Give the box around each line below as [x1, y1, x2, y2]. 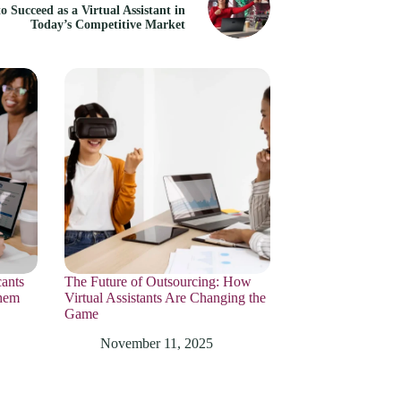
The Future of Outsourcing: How [64, 273, 252, 289]
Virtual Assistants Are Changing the [64, 289, 266, 305]
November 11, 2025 [100, 335, 213, 351]
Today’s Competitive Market [30, 17, 185, 31]
